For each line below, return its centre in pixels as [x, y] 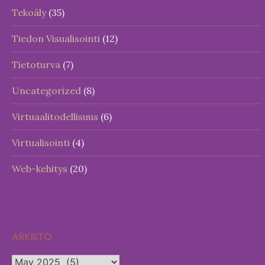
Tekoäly [29, 12]
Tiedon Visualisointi [56, 38]
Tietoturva [36, 64]
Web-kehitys [40, 169]
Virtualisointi [41, 143]
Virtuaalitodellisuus [55, 117]
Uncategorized [46, 91]
